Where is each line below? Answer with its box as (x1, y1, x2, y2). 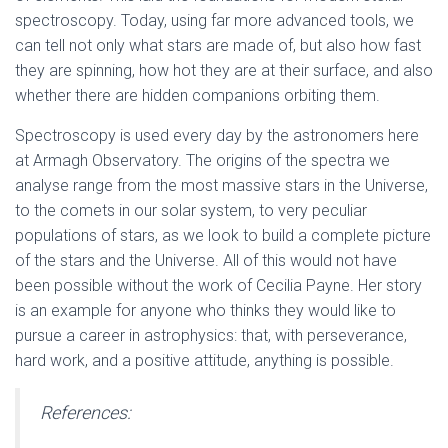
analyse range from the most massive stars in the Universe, (15, 176, 428, 195)
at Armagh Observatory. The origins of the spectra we (15, 151, 390, 170)
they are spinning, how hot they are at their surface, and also (15, 61, 433, 80)
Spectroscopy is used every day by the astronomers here (15, 126, 419, 145)
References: (40, 402, 131, 423)
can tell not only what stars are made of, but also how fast (15, 36, 421, 55)
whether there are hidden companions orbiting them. (15, 86, 380, 105)
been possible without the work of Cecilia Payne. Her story (15, 276, 422, 295)
